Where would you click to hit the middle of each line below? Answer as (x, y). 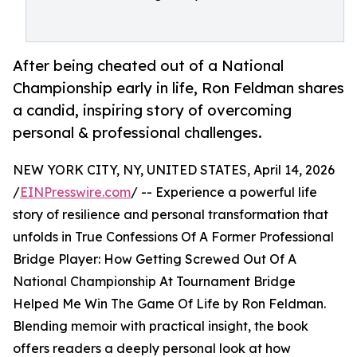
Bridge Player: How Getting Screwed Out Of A (155, 259)
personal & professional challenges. (137, 133)
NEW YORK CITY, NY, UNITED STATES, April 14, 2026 (174, 170)
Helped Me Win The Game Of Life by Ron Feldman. (169, 304)
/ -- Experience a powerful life (224, 192)
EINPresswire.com (75, 192)
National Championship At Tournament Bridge (154, 282)
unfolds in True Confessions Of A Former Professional (173, 237)
